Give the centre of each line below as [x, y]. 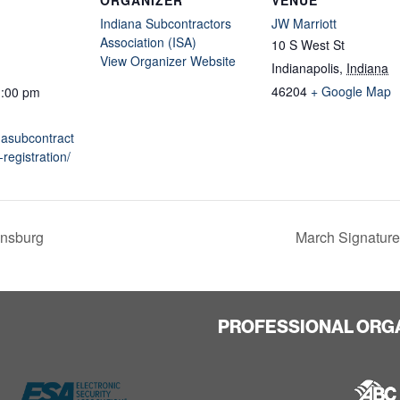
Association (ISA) [148, 42]
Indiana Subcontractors [166, 23]
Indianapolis [305, 67]
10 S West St [308, 44]
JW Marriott [304, 23]
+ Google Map [351, 91]
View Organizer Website [168, 60]
